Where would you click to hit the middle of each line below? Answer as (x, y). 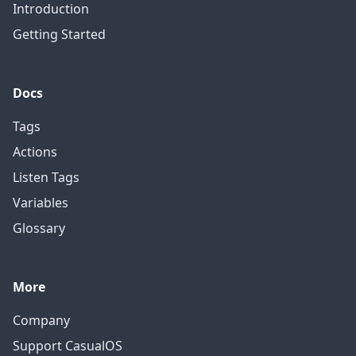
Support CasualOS (68, 346)
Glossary (39, 228)
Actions (35, 152)
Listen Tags (46, 177)
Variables (41, 203)
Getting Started (59, 34)
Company (41, 320)
